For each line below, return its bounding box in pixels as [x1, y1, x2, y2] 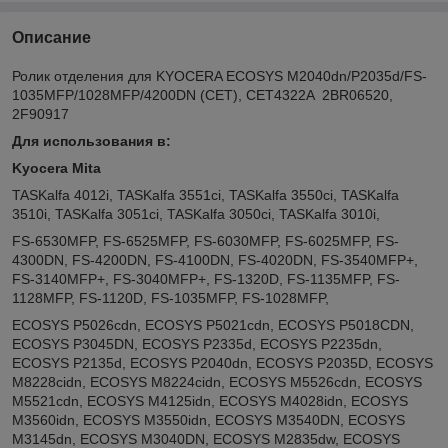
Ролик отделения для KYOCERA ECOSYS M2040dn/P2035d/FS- [12, 67, 427, 84]
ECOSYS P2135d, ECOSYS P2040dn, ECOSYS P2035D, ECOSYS [12, 354, 433, 371]
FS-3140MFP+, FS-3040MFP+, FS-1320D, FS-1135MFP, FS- [12, 270, 400, 287]
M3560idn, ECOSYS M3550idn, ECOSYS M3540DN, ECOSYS [12, 411, 405, 428]
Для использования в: [12, 132, 171, 149]
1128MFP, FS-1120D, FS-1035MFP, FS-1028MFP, [12, 289, 329, 306]
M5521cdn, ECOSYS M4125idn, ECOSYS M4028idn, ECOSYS [12, 392, 408, 409]
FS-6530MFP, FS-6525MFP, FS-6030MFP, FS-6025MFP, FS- [12, 232, 399, 249]
